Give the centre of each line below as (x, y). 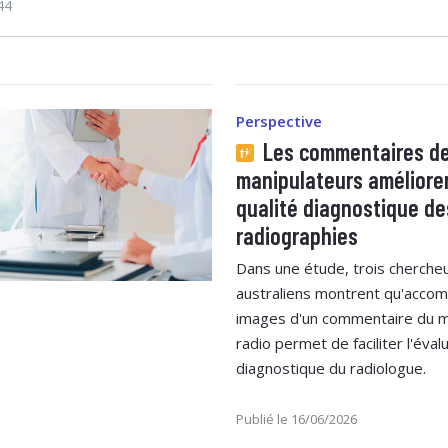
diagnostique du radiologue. (331, 367)
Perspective (279, 120)
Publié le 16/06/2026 (296, 418)
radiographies (297, 235)
